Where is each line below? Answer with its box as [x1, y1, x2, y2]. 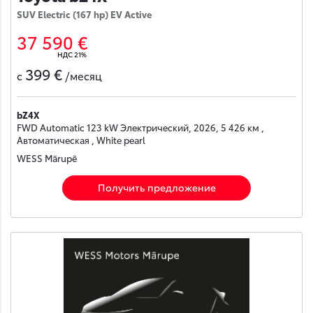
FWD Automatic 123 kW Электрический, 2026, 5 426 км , [17, 121, 264, 134]
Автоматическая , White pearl [17, 133, 145, 147]
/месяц [62, 68, 105, 84]
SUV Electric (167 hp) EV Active [17, 7, 152, 20]
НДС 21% [57, 48, 87, 59]
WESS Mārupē [17, 152, 77, 165]
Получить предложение [97, 180, 216, 194]
